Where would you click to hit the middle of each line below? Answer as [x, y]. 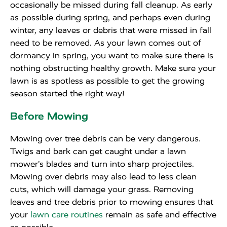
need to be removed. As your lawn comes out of [106, 43]
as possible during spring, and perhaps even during [110, 17]
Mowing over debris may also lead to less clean [103, 177]
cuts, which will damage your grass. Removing [102, 189]
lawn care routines [67, 215]
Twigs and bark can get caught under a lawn [98, 151]
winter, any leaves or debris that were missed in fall [111, 30]
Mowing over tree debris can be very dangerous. [105, 139]
